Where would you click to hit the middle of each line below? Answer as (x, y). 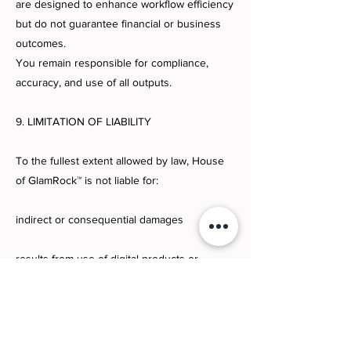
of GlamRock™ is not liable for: (87, 181)
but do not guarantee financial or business (118, 24)
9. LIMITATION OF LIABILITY (83, 122)
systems (36, 279)
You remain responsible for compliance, (112, 63)
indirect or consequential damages (100, 220)
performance (47, 337)
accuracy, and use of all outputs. (94, 83)
